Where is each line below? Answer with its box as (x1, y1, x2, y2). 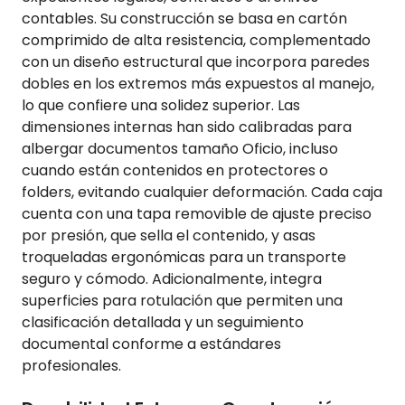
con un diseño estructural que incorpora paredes (22, 52, 370, 73)
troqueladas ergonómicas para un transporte (22, 247, 346, 268)
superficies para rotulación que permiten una (22, 290, 343, 312)
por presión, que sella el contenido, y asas (22, 225, 316, 247)
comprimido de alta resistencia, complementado (22, 30, 371, 52)
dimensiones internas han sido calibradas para (22, 117, 352, 138)
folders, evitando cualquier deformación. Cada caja (22, 182, 382, 203)
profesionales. (22, 355, 121, 377)
